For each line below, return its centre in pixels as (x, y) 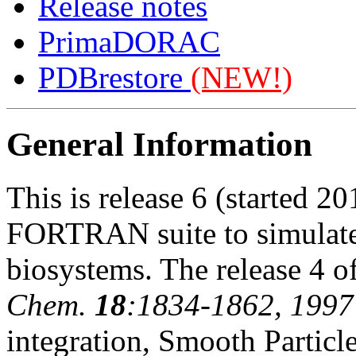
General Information (159, 145)
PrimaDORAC (129, 42)
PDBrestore (114, 78)
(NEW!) (242, 78)
